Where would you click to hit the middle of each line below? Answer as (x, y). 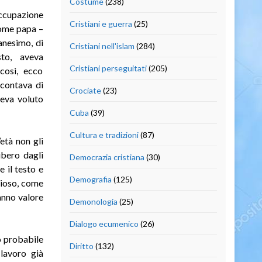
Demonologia (93, 201)
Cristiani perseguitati (108, 68)
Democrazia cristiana (107, 157)
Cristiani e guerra (101, 23)
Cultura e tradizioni (104, 135)
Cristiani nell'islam (102, 46)
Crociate (85, 90)
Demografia (90, 179)
